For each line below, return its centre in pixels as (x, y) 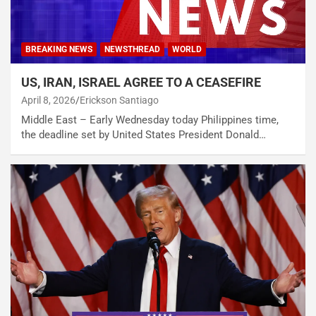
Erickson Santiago (119, 101)
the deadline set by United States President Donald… (144, 135)
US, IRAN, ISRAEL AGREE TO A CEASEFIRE (141, 83)
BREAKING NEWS (59, 50)
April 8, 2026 (48, 101)
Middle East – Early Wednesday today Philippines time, (150, 120)
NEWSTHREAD (132, 50)
